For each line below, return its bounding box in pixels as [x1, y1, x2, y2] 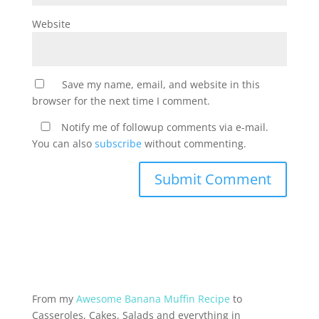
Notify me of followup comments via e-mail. [58, 120, 268, 134]
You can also [31, 137, 95, 150]
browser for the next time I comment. [31, 94, 210, 108]
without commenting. [141, 137, 246, 150]
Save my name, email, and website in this [61, 78, 260, 91]
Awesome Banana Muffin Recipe [75, 292, 230, 305]
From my [31, 292, 76, 305]
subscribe [94, 137, 142, 150]
